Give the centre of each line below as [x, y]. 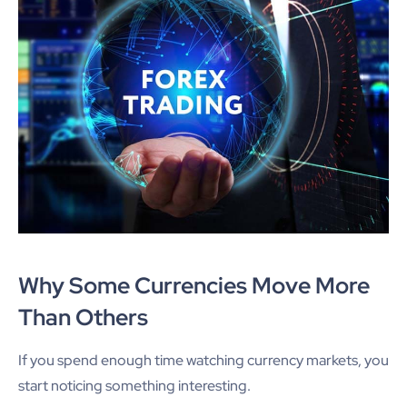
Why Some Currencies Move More [194, 286]
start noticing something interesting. [134, 386]
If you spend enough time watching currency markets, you [203, 361]
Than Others [83, 318]
